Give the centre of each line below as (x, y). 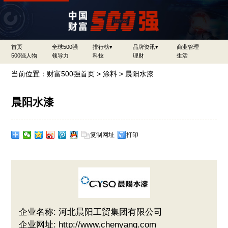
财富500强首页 (71, 74)
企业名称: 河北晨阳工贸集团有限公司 (91, 212)
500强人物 (24, 55)
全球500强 (65, 47)
